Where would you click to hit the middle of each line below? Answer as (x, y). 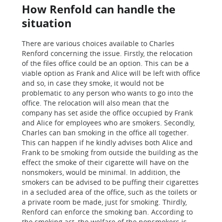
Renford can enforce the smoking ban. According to (107, 212)
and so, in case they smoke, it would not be (93, 83)
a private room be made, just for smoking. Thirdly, (104, 202)
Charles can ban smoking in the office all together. (105, 133)
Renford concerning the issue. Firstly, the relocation (107, 53)
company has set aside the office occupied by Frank (107, 113)
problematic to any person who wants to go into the (108, 93)
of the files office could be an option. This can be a (105, 63)
